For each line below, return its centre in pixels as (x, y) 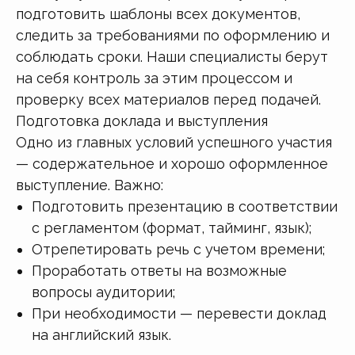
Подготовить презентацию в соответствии (185, 206)
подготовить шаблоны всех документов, (158, 13)
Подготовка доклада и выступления (142, 120)
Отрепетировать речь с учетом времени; (178, 249)
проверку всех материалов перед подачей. (168, 99)
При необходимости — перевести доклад (179, 313)
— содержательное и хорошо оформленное (172, 163)
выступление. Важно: (90, 185)
